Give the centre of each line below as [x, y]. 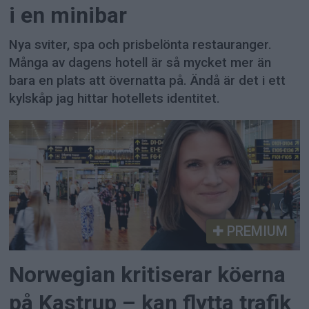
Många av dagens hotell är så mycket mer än [140, 62]
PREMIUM [255, 231]
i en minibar [68, 16]
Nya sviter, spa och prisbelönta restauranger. [141, 44]
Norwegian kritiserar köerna [148, 275]
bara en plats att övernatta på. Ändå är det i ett [148, 80]
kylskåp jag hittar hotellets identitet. [115, 98]
